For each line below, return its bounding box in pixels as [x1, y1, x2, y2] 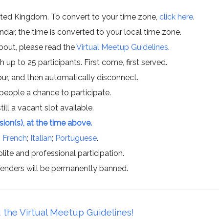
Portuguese [55, 133, 97, 143]
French [2, 133, 27, 143]
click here [159, 12, 193, 22]
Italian [30, 133, 52, 143]
